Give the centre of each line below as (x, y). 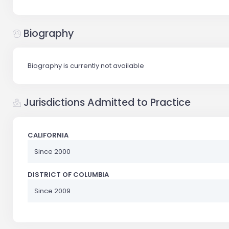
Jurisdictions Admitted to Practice (106, 103)
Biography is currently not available (86, 66)
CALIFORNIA (48, 135)
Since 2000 (53, 151)
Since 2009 (53, 191)
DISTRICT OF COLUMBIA (68, 174)
